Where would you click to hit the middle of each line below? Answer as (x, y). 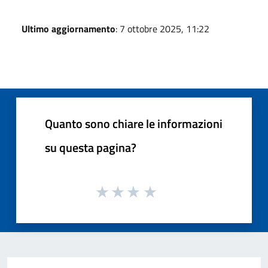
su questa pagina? (91, 147)
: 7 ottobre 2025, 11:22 (162, 28)
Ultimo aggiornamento (68, 28)
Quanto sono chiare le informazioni (134, 123)
